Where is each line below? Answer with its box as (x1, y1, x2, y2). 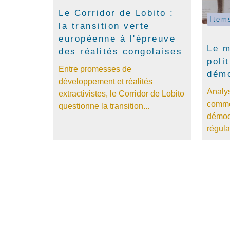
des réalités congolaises (59, 46, 183, 56)
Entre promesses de (59, 64, 132, 73)
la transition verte (59, 21, 150, 31)
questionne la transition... (59, 101, 150, 110)
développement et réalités (59, 76, 153, 86)
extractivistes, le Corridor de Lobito (59, 89, 185, 98)
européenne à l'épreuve (59, 33, 176, 44)
